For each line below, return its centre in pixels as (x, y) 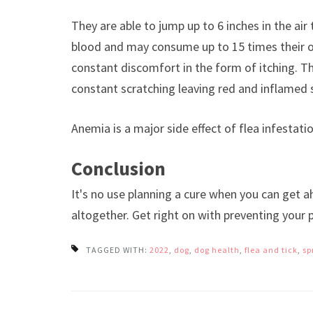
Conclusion (118, 169)
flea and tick (271, 250)
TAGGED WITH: (118, 250)
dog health (217, 250)
